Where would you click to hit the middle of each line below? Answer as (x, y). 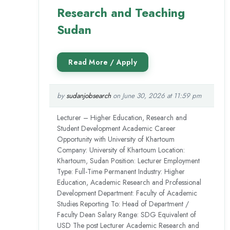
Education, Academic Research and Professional (129, 182)
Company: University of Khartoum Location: (121, 150)
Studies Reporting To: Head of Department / (123, 204)
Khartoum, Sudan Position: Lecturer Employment (129, 160)
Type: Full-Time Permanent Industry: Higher (121, 171)
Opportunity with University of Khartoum (116, 139)
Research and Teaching (121, 13)
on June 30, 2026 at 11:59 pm (157, 95)
